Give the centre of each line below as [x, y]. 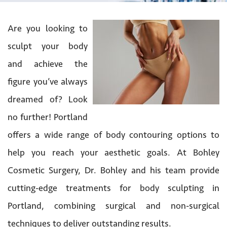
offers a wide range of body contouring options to [113, 135]
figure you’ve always [48, 81]
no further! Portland [48, 117]
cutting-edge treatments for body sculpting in [113, 188]
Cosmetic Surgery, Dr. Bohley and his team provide [113, 170]
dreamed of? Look [48, 99]
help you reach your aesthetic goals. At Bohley [113, 152]
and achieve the [48, 64]
